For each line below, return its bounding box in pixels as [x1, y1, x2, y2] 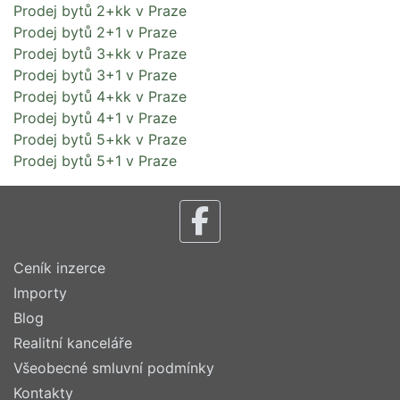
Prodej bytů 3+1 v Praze [13, 65, 177, 84]
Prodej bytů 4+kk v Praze [13, 87, 187, 105]
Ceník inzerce [13, 259, 105, 277]
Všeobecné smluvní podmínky [13, 359, 214, 377]
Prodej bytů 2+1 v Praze [13, 22, 177, 41]
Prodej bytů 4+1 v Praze [13, 108, 177, 127]
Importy [13, 284, 67, 302]
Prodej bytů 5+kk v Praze [13, 129, 187, 148]
